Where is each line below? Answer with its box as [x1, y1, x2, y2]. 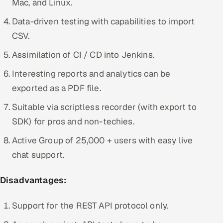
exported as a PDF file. [12, 83, 101, 94]
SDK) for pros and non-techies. [12, 116, 134, 127]
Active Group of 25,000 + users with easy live [12, 135, 193, 146]
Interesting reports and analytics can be [12, 68, 171, 80]
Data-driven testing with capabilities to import [12, 16, 195, 27]
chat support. [12, 149, 65, 161]
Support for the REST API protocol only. [12, 200, 169, 212]
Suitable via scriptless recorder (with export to [12, 102, 197, 113]
